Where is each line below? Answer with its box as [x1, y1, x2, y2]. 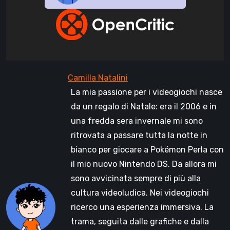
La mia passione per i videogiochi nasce [71, 87, 222, 98]
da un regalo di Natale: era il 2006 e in [71, 102, 217, 112]
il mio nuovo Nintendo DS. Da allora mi [71, 159, 217, 169]
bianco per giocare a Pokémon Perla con [71, 145, 224, 155]
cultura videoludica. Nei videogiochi [71, 188, 209, 198]
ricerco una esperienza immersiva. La [71, 202, 214, 213]
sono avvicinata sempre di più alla [71, 174, 201, 184]
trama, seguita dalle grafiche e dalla [71, 217, 209, 227]
